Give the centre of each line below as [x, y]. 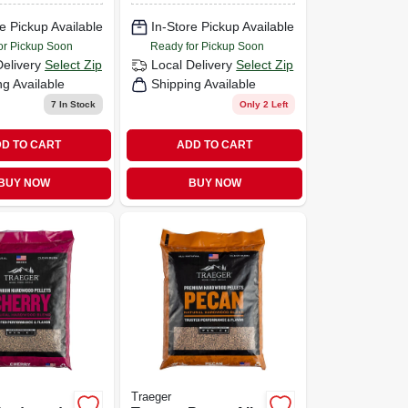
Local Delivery [192, 65]
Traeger [152, 397]
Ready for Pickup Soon [208, 46]
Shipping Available [204, 84]
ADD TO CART [215, 145]
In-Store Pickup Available [223, 26]
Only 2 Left [263, 104]
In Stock [76, 104]
